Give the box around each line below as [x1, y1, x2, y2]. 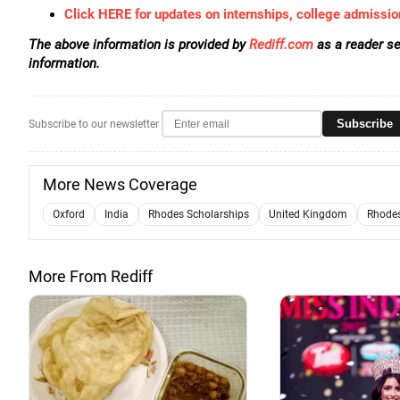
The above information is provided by [29, 37, 249, 53]
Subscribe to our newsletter [29, 117, 159, 130]
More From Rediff [29, 267, 153, 286]
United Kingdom [269, 208, 347, 221]
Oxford [53, 208, 85, 221]
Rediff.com [249, 37, 313, 53]
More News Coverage [43, 175, 197, 194]
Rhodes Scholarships [148, 208, 249, 221]
